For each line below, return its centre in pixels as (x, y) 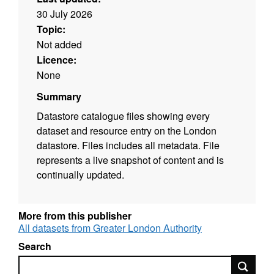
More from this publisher (75, 216)
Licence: (57, 60)
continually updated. (80, 175)
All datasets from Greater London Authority (110, 228)
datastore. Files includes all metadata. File (128, 146)
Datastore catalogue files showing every (123, 116)
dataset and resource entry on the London (127, 131)
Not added (59, 45)
